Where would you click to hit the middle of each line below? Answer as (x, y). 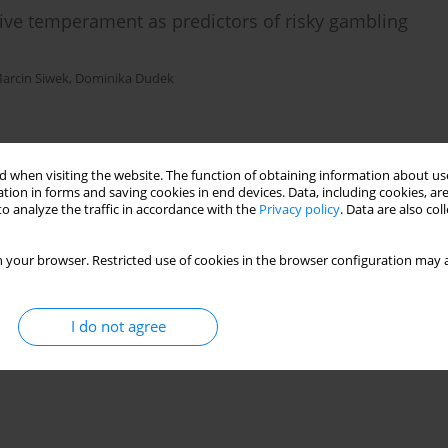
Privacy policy (299, 209)
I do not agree (118, 326)
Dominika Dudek (124, 79)
